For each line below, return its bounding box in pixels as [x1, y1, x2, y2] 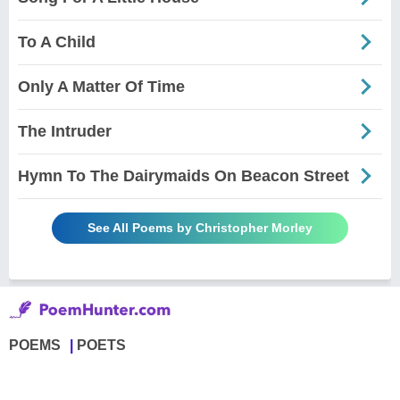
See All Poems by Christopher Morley [87, 220, 312, 235]
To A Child [18, 32, 96, 51]
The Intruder [18, 121, 112, 140]
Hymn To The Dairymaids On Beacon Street [18, 166, 349, 185]
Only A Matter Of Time [18, 77, 185, 96]
